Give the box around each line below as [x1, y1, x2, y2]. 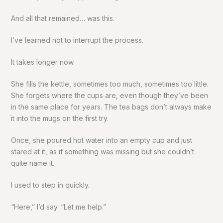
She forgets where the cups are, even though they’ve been [10, 91, 208, 100]
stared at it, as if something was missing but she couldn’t [10, 147, 194, 156]
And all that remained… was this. [10, 14, 114, 23]
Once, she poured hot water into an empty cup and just [10, 136, 192, 145]
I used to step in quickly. [10, 181, 90, 190]
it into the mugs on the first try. [10, 114, 109, 123]
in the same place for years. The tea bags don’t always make [10, 103, 212, 111]
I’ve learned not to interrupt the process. [10, 36, 143, 45]
